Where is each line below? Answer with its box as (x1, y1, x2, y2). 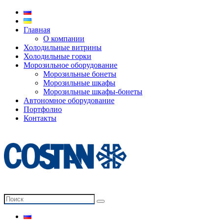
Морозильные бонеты (43, 70, 116, 78)
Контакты (24, 114, 56, 122)
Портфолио (24, 105, 62, 113)
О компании (43, 34, 84, 43)
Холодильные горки (24, 52, 91, 60)
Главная (24, 26, 50, 34)
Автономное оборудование (24, 96, 114, 105)
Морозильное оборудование (24, 61, 117, 69)
